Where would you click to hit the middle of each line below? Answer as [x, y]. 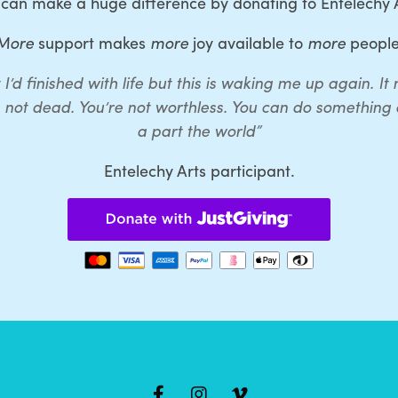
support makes [92, 42]
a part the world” [199, 130]
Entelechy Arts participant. [199, 170]
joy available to [247, 42]
